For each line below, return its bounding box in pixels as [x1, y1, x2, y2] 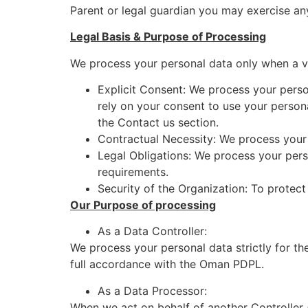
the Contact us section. [98, 115, 219, 129]
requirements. [98, 164, 168, 179]
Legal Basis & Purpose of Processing [70, 30, 266, 44]
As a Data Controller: [98, 224, 207, 239]
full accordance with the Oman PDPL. [70, 257, 264, 272]
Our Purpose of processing [70, 197, 216, 212]
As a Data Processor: [98, 283, 207, 298]
